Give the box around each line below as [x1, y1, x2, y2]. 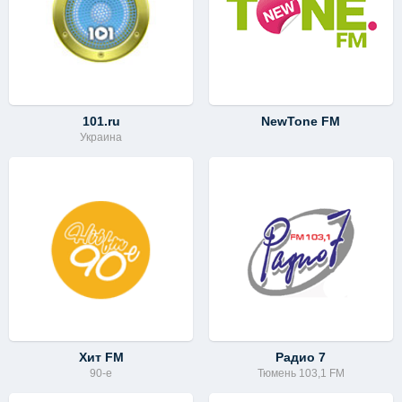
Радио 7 [275, 350, 327, 365]
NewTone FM [261, 113, 341, 128]
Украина [80, 130, 123, 144]
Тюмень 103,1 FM [257, 367, 345, 380]
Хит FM [78, 350, 124, 365]
